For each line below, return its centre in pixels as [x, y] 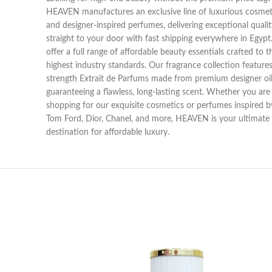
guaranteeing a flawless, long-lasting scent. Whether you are [158, 92]
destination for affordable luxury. [108, 132]
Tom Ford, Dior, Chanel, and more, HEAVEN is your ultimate [158, 119]
